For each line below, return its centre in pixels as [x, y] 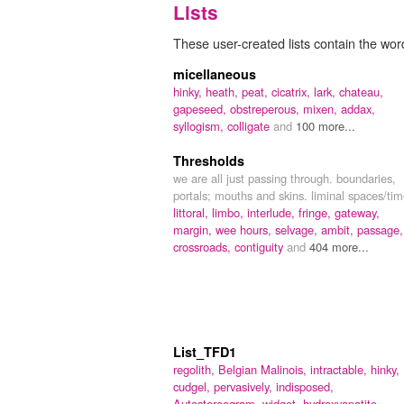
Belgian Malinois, [264, 369]
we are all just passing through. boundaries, [285, 178]
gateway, [357, 212]
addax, [358, 108]
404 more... [339, 246]
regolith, [196, 369]
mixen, [322, 108]
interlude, [273, 212]
